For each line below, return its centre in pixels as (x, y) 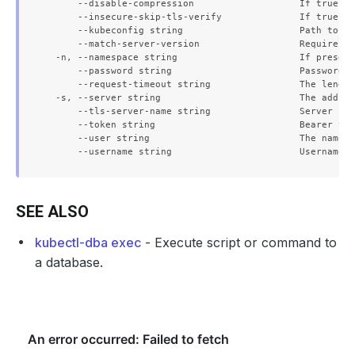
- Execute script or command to (239, 242)
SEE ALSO (52, 212)
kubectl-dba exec (88, 242)
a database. (69, 262)
